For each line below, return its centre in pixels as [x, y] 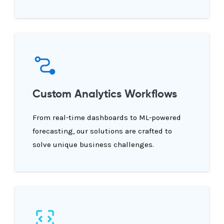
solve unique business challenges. [93, 145]
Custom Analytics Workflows [105, 95]
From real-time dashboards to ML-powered [107, 118]
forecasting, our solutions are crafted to [102, 131]
